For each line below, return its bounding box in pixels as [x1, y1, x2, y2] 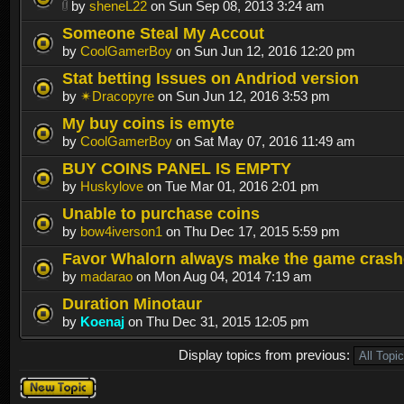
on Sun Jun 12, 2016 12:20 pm [172, 43, 355, 60]
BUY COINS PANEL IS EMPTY [62, 159, 291, 179]
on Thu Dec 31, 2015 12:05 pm [124, 314, 309, 330]
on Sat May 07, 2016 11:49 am [172, 133, 355, 150]
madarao [80, 269, 133, 285]
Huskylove [80, 179, 143, 195]
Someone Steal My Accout [62, 23, 264, 43]
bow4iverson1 [80, 224, 162, 240]
